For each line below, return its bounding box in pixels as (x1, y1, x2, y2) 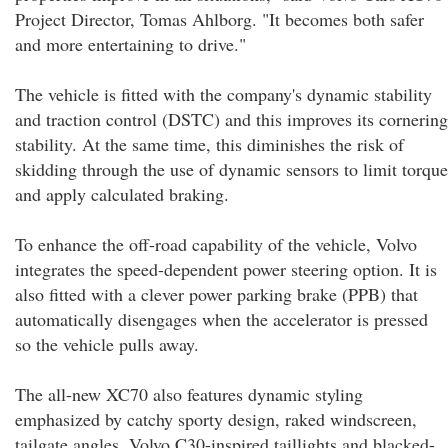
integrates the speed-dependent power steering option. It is (15, 257, 437, 281)
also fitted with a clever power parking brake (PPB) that (15, 282, 418, 306)
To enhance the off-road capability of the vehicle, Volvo (15, 232, 417, 256)
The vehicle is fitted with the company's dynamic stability (15, 82, 432, 106)
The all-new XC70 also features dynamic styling (15, 382, 363, 406)
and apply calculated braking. (15, 182, 229, 206)
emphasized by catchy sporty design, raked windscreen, (15, 407, 417, 431)
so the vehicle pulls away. (15, 332, 199, 356)
